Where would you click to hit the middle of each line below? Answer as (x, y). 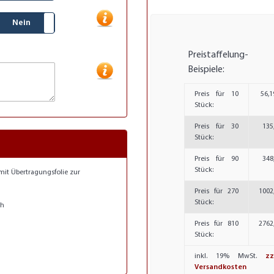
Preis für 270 (216, 191)
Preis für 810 (216, 224)
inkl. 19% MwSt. (230, 256)
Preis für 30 (216, 126)
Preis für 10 (216, 94)
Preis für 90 (216, 159)
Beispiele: (206, 69)
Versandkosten (220, 267)
